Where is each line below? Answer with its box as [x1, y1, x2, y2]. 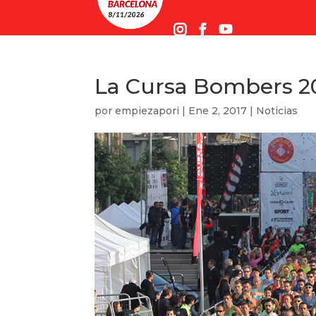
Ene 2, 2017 [188, 104, 248, 117]
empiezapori [115, 104, 180, 117]
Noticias [256, 104, 298, 117]
